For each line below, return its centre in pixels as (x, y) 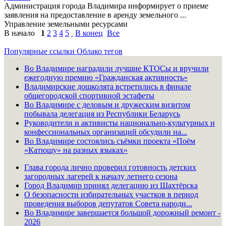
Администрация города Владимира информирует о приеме (106, 6)
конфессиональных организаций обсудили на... (106, 132)
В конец (89, 33)
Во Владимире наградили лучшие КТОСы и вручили (117, 68)
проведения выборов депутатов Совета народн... (108, 203)
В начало (19, 33)
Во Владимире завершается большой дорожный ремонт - (122, 212)
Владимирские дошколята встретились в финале (108, 86)
